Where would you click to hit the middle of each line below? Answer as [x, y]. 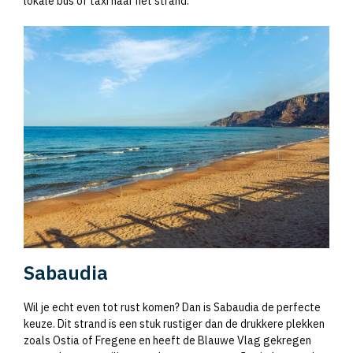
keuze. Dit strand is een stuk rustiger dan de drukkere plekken [174, 323]
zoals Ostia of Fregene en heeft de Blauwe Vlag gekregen [167, 340]
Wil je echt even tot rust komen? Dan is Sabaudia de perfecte [172, 307]
